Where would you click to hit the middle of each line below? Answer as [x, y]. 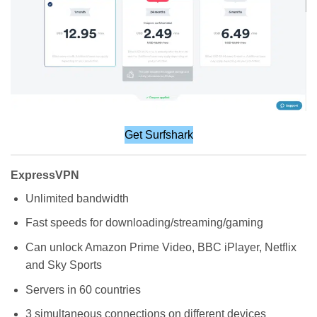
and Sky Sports [63, 265]
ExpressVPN [45, 175]
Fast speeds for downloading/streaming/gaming [144, 223]
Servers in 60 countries [83, 289]
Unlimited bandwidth [77, 198]
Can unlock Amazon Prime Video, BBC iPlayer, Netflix [161, 248]
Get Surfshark [158, 134]
